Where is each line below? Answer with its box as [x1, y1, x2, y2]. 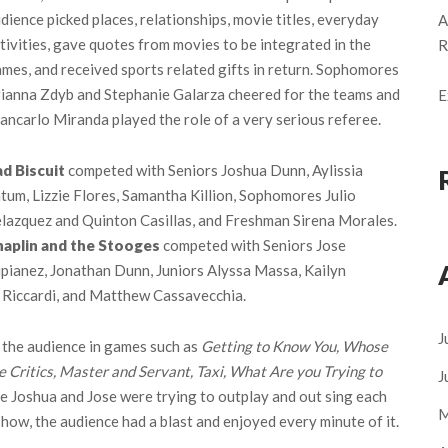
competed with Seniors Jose [160, 235, 346, 254]
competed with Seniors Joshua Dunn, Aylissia [65, 160, 363, 179]
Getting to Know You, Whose [201, 336, 388, 355]
